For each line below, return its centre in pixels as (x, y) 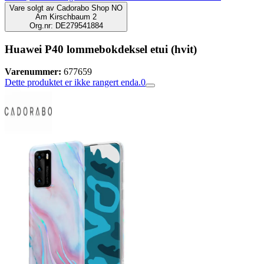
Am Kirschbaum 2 (66, 17)
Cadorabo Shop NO (90, 8)
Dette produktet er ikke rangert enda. (73, 82)
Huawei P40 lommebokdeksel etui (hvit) (101, 49)
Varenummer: (33, 72)
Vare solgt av (32, 8)
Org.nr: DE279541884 (66, 26)
